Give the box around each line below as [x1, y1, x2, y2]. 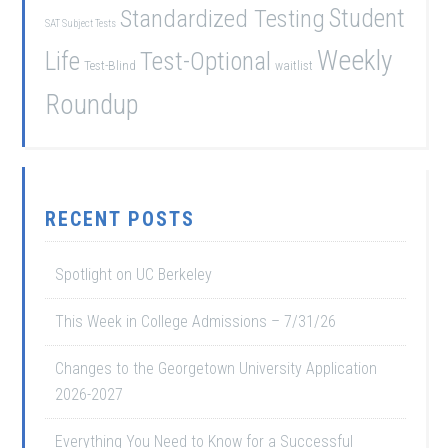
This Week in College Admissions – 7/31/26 [55, 312, 337, 331]
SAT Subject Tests [45, 17, 117, 30]
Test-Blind [84, 58, 137, 73]
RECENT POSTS [45, 207, 196, 231]
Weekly [317, 45, 393, 77]
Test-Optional [140, 47, 272, 76]
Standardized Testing [120, 4, 326, 33]
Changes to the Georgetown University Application [55, 359, 378, 378]
